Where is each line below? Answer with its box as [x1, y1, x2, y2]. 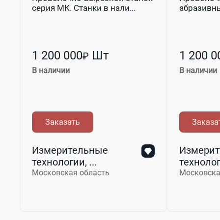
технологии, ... [32, 156, 97, 168]
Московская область [32, 167, 110, 177]
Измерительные [32, 144, 108, 156]
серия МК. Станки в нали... [32, 2, 136, 13]
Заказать [45, 117, 80, 127]
